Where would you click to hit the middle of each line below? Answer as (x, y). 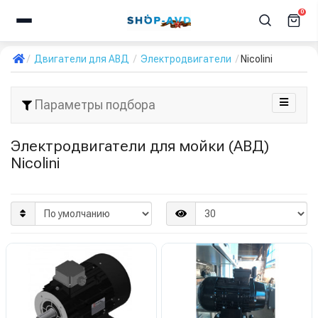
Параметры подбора (94, 105)
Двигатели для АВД (82, 59)
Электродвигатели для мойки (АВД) (140, 146)
